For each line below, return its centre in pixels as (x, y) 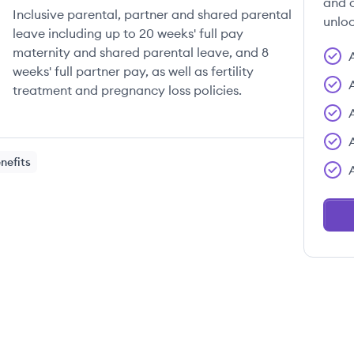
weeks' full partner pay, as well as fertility (133, 71)
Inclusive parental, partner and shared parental (152, 14)
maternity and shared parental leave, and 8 (141, 52)
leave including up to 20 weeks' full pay (128, 33)
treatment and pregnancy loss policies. (127, 90)
